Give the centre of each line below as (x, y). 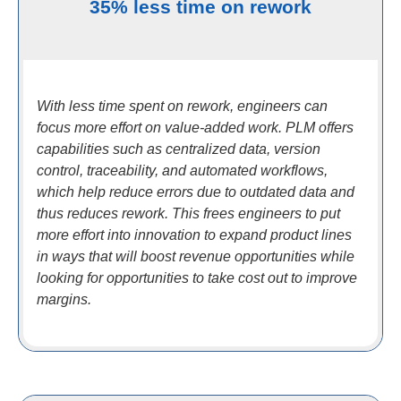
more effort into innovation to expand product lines (194, 235)
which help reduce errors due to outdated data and (196, 192)
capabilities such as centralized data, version (179, 149)
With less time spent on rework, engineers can (182, 106)
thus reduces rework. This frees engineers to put (188, 213)
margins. (64, 299)
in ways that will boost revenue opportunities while (196, 256)
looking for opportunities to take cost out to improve (197, 277)
